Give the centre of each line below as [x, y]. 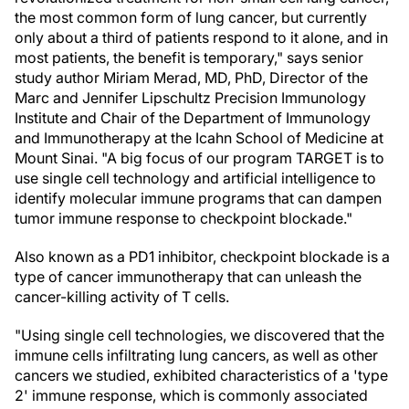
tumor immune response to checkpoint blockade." [184, 218]
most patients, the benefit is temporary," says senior [189, 58]
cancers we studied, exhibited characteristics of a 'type [201, 375]
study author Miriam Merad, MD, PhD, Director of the [191, 78]
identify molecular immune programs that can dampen [198, 198]
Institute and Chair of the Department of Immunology [193, 118]
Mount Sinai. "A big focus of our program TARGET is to [199, 158]
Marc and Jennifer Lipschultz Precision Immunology [190, 98]
